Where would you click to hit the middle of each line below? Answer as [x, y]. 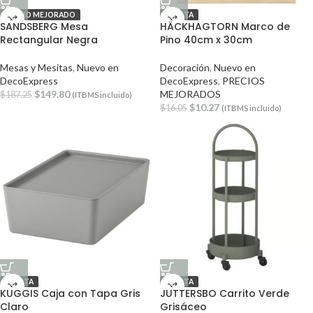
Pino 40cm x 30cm [206, 40]
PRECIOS [243, 81]
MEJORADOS [190, 94]
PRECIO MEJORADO [40, 15]
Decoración [185, 67]
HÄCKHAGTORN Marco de [225, 27]
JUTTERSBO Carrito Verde [225, 293]
